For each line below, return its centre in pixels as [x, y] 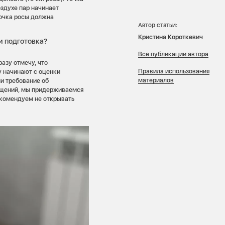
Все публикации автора [173, 54]
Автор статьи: [158, 25]
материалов [156, 80]
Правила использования [174, 71]
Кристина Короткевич [171, 37]
